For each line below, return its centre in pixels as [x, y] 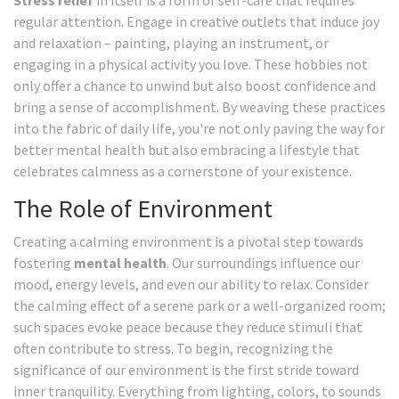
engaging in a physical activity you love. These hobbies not [191, 65]
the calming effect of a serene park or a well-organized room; [199, 306]
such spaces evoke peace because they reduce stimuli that [188, 327]
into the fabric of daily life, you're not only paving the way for [199, 129]
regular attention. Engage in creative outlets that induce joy [196, 22]
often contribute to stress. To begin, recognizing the [173, 349]
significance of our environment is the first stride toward [186, 370]
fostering [44, 263]
